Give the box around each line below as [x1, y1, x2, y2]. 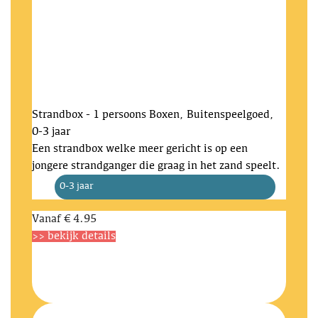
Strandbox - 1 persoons [32, 109, 146, 121]
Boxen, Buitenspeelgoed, [149, 109, 274, 121]
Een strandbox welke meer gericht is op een [32, 143, 248, 155]
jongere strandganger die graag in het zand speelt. [32, 160, 280, 172]
